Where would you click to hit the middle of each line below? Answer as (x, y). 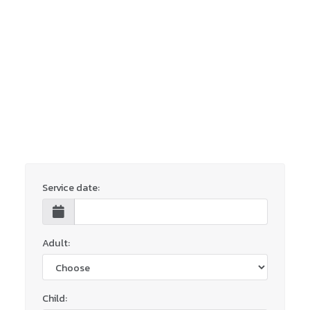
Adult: (56, 243)
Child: (55, 299)
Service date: (71, 188)
